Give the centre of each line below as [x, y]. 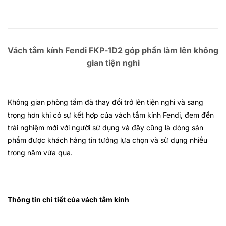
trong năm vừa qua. [40, 153]
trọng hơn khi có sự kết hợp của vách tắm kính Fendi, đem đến [111, 115]
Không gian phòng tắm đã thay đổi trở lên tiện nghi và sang [105, 102]
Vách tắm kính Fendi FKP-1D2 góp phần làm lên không [113, 50]
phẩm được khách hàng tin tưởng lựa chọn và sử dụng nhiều [107, 140]
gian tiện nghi [113, 62]
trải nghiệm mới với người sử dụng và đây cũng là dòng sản [105, 128]
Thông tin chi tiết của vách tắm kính [68, 199]
